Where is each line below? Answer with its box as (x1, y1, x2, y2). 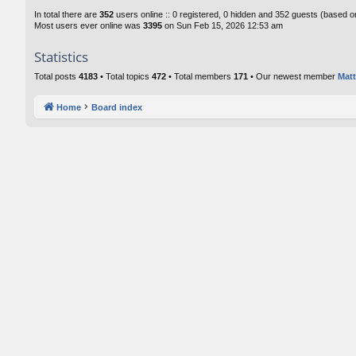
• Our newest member (248, 72, 338, 81)
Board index (91, 102, 142, 112)
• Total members (166, 72, 234, 81)
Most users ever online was (34, 21, 143, 30)
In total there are (34, 10, 99, 19)
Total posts (34, 72, 79, 81)
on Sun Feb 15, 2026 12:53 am (162, 21, 283, 30)
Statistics (34, 48, 88, 66)
